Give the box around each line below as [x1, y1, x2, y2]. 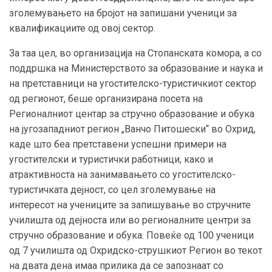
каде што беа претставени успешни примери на [9, 138, 226, 150]
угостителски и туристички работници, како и [9, 153, 213, 165]
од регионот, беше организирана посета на [9, 92, 203, 104]
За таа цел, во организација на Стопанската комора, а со [9, 47, 262, 59]
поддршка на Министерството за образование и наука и [9, 62, 263, 74]
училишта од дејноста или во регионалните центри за [9, 214, 251, 226]
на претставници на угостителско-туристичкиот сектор [9, 77, 256, 89]
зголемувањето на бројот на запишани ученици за [9, 7, 237, 19]
